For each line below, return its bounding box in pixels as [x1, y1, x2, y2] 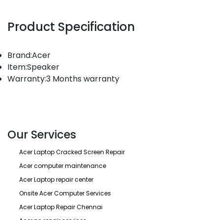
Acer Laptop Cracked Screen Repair [19, 148, 125, 156]
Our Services [7, 127, 76, 142]
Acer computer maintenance [19, 162, 106, 170]
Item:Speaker [7, 61, 59, 73]
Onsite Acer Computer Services [19, 189, 111, 197]
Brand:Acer [7, 50, 51, 61]
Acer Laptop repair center [19, 175, 93, 184]
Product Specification [7, 19, 135, 35]
